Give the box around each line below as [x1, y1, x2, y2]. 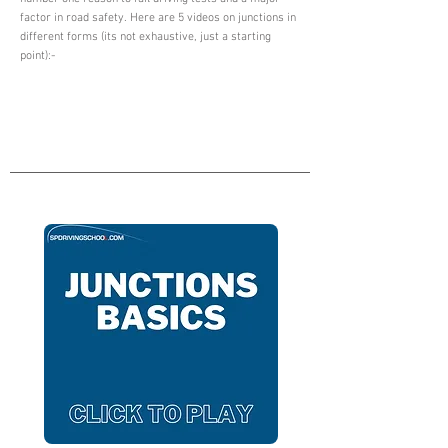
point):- [20, 49, 55, 63]
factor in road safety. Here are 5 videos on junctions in [20, 11, 296, 25]
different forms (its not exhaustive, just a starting [20, 30, 271, 44]
